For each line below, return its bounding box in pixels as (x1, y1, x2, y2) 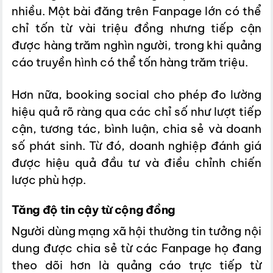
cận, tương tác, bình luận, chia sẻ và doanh (12, 121, 261, 136)
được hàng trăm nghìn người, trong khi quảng (12, 37, 261, 52)
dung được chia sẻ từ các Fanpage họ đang (12, 240, 261, 255)
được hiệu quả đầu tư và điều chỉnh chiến (12, 155, 261, 170)
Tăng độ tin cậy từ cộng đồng (12, 202, 176, 218)
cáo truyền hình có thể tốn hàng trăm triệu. (12, 54, 249, 69)
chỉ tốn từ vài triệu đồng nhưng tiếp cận (12, 20, 261, 35)
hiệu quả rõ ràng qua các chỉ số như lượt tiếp (12, 104, 261, 119)
